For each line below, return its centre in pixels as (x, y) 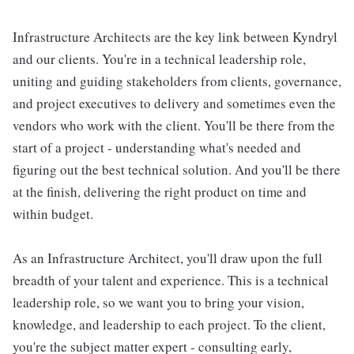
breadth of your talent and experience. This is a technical (171, 280)
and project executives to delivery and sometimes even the (174, 103)
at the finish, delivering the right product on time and (160, 192)
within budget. (53, 214)
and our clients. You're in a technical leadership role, (159, 59)
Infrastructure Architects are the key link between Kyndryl (175, 37)
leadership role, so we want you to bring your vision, (158, 302)
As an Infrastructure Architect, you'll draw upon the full (168, 258)
